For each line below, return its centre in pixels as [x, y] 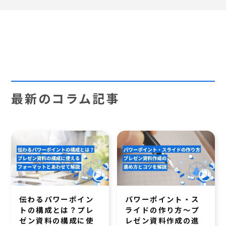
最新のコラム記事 [65, 98]
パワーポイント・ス [162, 199]
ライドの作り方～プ [162, 209]
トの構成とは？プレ [57, 209]
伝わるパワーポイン [57, 199]
